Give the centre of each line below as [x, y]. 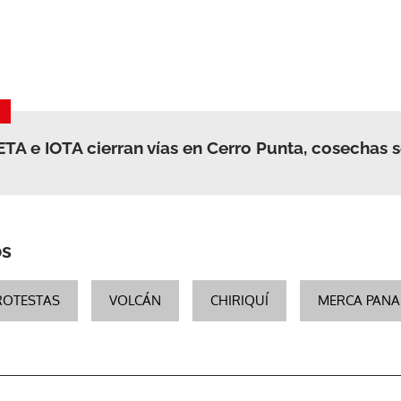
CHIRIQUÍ [239, 300]
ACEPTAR [290, 51]
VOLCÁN [135, 300]
